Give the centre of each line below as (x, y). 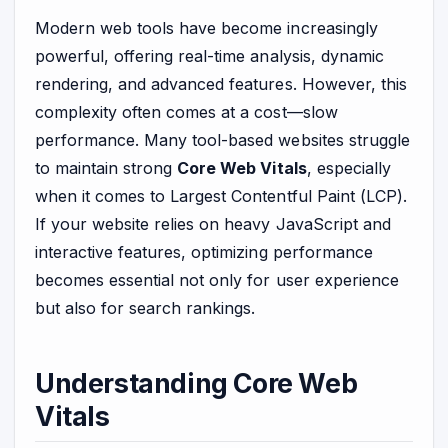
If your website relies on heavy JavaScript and (213, 223)
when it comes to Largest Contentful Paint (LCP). (221, 195)
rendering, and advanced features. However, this (221, 83)
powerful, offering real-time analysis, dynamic (209, 55)
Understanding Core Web (196, 382)
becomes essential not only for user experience (217, 279)
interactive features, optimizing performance (204, 251)
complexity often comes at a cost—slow (186, 111)
